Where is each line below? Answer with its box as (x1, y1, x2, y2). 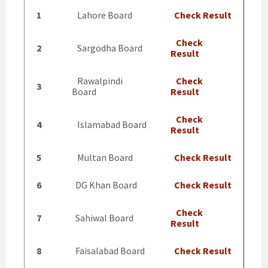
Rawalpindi (72, 75, 123, 87)
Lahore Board (72, 9, 132, 21)
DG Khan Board (72, 179, 137, 191)
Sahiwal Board (72, 212, 133, 224)
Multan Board (72, 151, 133, 163)
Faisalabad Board (72, 245, 145, 257)
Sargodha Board (72, 42, 142, 54)
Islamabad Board (72, 118, 147, 130)
